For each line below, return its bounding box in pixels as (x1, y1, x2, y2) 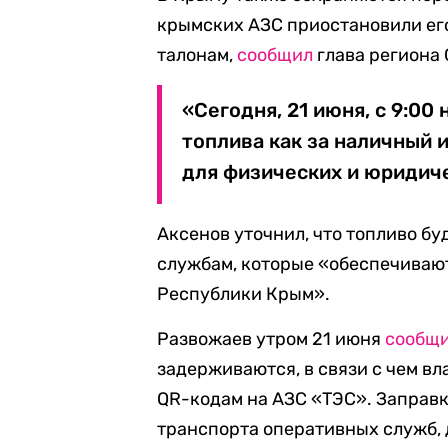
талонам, (157, 44, 238, 66)
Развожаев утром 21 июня (157, 328, 386, 350)
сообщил (237, 44, 314, 66)
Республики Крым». (157, 283, 331, 305)
